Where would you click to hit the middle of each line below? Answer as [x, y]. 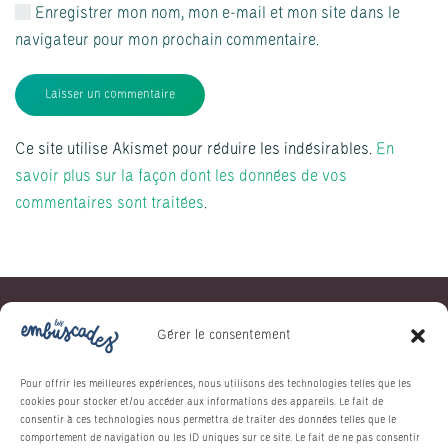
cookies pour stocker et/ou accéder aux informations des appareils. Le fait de [201, 402]
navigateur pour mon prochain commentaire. [167, 40]
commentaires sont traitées [109, 203]
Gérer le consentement [224, 335]
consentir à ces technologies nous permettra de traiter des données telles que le [208, 420]
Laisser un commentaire [110, 95]
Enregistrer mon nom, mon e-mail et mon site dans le [215, 13]
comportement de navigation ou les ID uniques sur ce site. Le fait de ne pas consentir [220, 438]
